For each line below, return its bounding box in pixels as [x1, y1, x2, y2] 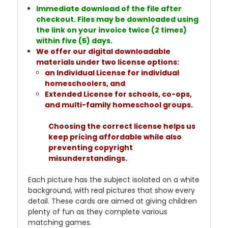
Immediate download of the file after [36, 4, 182, 14]
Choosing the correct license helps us [48, 121, 195, 132]
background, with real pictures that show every [28, 185, 195, 196]
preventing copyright [48, 142, 133, 153]
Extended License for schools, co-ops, [44, 89, 192, 100]
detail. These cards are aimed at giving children [28, 196, 197, 207]
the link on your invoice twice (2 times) [36, 25, 187, 36]
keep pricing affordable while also [48, 132, 182, 142]
